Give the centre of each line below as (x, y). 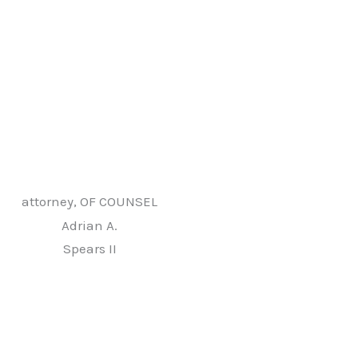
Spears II (89, 249)
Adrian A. (89, 226)
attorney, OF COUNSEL (89, 201)
